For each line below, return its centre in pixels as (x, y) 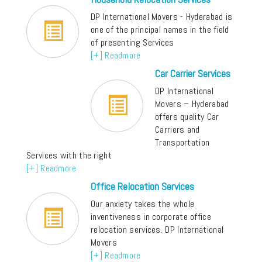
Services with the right (69, 156)
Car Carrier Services (193, 74)
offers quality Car (187, 117)
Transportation (182, 143)
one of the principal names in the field (160, 30)
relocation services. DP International (157, 230)
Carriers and (177, 130)
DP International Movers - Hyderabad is (162, 17)
